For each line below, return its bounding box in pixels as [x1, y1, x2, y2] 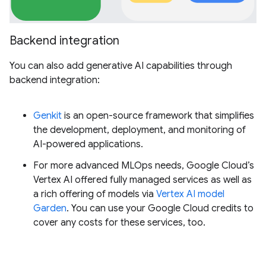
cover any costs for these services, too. [33, 217, 205, 229]
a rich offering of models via [33, 188, 156, 200]
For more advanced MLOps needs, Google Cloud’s [33, 160, 254, 172]
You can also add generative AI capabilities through [9, 60, 232, 72]
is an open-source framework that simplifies [62, 110, 254, 122]
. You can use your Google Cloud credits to [66, 202, 254, 214]
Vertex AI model [156, 188, 224, 200]
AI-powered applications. [33, 138, 143, 150]
